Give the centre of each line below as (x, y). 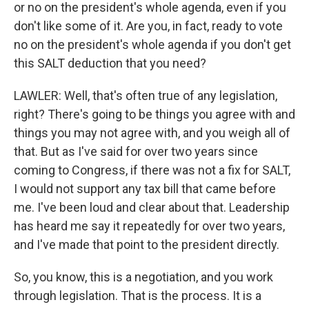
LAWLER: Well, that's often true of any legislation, (146, 95)
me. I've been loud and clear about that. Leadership (152, 207)
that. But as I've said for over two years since (136, 151)
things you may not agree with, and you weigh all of (152, 132)
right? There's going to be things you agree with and (154, 114)
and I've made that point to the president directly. (147, 244)
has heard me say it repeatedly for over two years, (149, 226)
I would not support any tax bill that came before (145, 188)
